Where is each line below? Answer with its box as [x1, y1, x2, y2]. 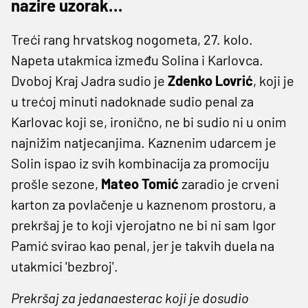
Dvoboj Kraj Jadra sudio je [11, 71, 165, 89]
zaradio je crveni [179, 175, 279, 192]
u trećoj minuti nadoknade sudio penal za [11, 92, 254, 109]
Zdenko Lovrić [165, 71, 253, 89]
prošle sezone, [11, 175, 101, 192]
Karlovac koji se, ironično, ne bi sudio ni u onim [11, 113, 287, 130]
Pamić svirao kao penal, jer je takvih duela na [11, 236, 274, 254]
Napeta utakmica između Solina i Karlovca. [11, 51, 263, 68]
